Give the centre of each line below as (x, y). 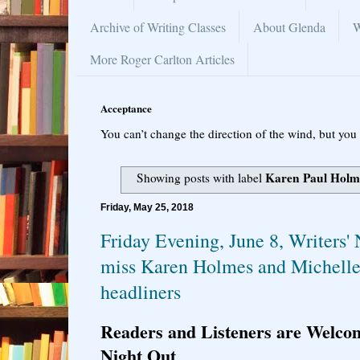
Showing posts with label (201, 178)
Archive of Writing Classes (158, 27)
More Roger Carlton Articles (162, 59)
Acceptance (126, 108)
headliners (141, 291)
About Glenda (289, 27)
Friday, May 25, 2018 (147, 207)
